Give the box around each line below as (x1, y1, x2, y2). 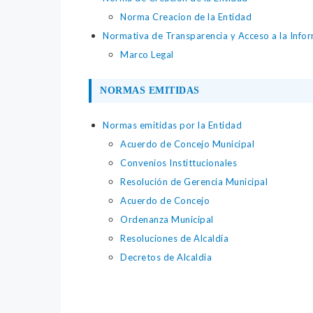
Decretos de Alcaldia (120, 252, 212, 263)
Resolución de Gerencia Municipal (120, 176, 268, 188)
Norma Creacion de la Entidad (120, 11, 252, 23)
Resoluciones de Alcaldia (120, 233, 228, 245)
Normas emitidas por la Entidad (103, 119, 242, 131)
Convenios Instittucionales (120, 157, 237, 169)
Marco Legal (120, 49, 174, 61)
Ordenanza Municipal (120, 214, 214, 226)
